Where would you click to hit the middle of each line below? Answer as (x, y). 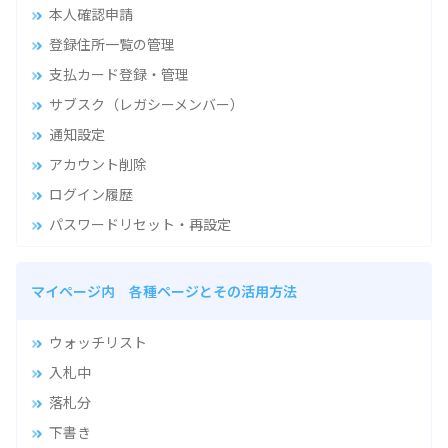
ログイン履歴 (90, 193)
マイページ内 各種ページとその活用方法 (164, 290)
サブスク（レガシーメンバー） (146, 103)
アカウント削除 (97, 163)
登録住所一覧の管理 (111, 43)
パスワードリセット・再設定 (139, 223)
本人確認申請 (90, 13)
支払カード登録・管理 (118, 73)
